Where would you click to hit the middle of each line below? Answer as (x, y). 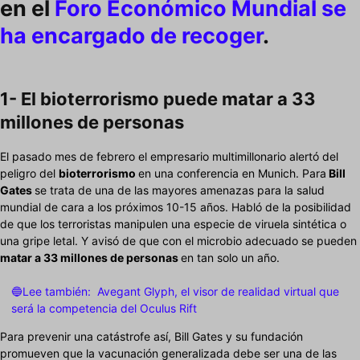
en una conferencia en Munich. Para (232, 174)
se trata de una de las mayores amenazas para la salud (180, 190)
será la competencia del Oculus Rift (104, 309)
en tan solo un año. (230, 258)
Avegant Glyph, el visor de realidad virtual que (218, 292)
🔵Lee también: (51, 292)
